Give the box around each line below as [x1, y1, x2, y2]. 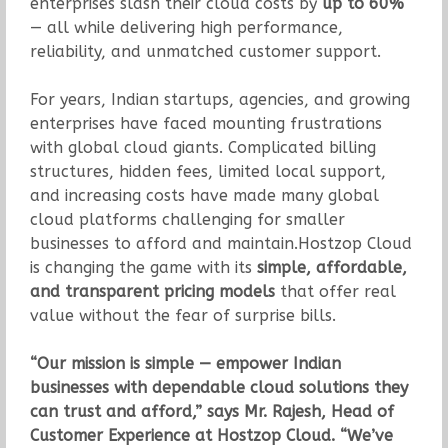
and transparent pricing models [29, 281, 275, 301]
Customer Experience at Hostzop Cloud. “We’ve [29, 425, 393, 445]
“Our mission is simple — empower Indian [29, 353, 341, 373]
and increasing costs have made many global [29, 185, 379, 205]
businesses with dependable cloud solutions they [29, 377, 408, 397]
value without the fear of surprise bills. [29, 305, 336, 325]
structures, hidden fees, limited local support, [29, 161, 386, 181]
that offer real [274, 281, 396, 301]
